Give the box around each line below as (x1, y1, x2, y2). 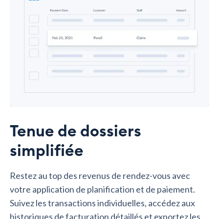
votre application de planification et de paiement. (10, 184, 195, 195)
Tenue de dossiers (10, 124, 141, 140)
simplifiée (10, 143, 84, 159)
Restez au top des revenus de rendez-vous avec (10, 170, 190, 181)
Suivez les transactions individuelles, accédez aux (10, 197, 195, 209)
